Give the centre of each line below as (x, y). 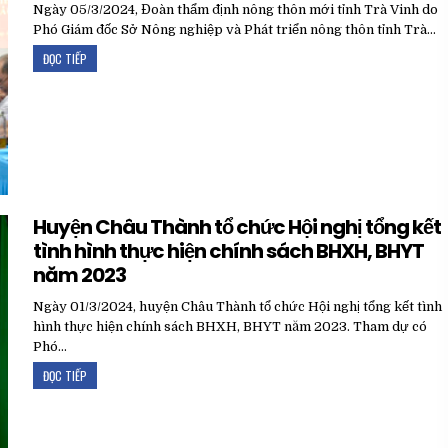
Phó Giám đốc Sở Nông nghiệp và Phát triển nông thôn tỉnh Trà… (235, 30)
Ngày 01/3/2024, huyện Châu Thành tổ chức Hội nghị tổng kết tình (238, 307)
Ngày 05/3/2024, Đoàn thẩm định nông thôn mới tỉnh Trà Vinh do (236, 10)
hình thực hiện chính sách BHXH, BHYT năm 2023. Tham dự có (230, 327)
